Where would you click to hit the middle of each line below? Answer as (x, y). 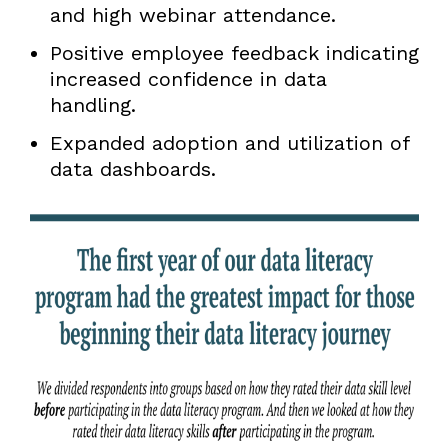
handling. (92, 104)
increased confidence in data (188, 78)
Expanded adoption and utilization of (229, 142)
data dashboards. (132, 168)
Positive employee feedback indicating (234, 52)
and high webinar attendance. (192, 14)
